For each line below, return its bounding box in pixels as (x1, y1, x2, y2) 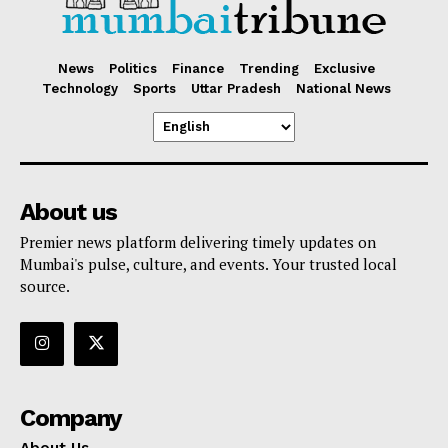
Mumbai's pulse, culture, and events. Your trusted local (20, 253, 397, 274)
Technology (42, 80, 118, 96)
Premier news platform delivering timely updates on (20, 231, 376, 252)
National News (296, 80, 391, 96)
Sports (133, 80, 176, 96)
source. (20, 275, 70, 296)
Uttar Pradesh (191, 80, 281, 96)
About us (20, 197, 117, 226)
